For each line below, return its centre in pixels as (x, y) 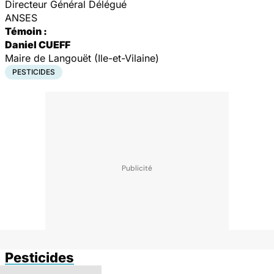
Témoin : (26, 31)
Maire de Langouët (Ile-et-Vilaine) (82, 58)
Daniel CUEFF (39, 44)
